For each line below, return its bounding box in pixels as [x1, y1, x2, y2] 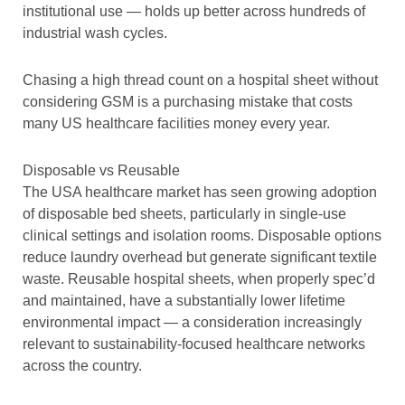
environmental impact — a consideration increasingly [23, 315, 362, 331]
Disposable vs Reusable [23, 163, 180, 179]
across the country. [23, 358, 142, 374]
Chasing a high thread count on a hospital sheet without [23, 72, 378, 89]
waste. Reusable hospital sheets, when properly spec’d [23, 271, 375, 287]
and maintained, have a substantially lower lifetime [23, 293, 345, 309]
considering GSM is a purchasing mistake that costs [23, 94, 353, 110]
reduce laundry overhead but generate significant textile [23, 250, 377, 266]
